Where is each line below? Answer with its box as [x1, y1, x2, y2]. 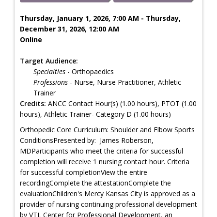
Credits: [20, 98, 46, 108]
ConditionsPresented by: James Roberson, [20, 135, 154, 145]
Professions [33, 77, 68, 87]
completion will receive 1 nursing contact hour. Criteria [20, 156, 189, 166]
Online [20, 34, 42, 44]
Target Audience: [20, 56, 78, 65]
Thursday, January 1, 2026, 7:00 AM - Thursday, [20, 13, 181, 23]
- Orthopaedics [65, 66, 114, 76]
